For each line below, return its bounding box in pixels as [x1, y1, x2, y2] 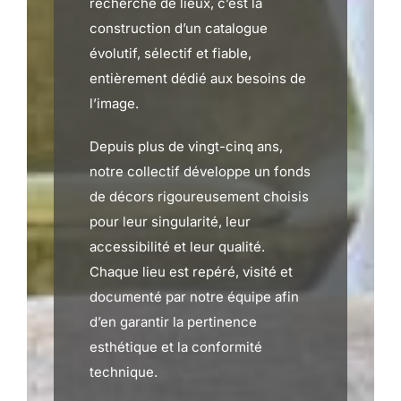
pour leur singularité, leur [90, 213, 251, 230]
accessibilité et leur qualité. [90, 238, 265, 255]
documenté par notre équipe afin [90, 288, 299, 305]
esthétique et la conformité [90, 338, 262, 355]
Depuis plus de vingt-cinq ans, [90, 138, 283, 155]
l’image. [90, 95, 139, 112]
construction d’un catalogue [90, 20, 268, 37]
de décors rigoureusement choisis [90, 188, 309, 205]
